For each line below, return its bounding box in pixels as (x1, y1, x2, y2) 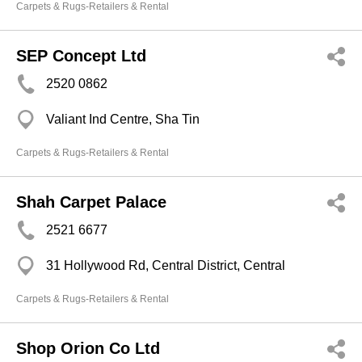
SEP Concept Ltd (16, 47, 146, 65)
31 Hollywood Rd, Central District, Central (46, 259, 285, 272)
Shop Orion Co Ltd (16, 339, 160, 357)
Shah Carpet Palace (16, 193, 166, 211)
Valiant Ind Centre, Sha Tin (46, 112, 200, 126)
